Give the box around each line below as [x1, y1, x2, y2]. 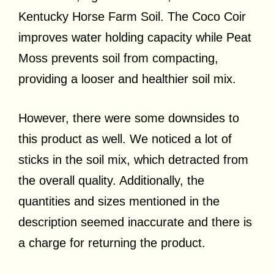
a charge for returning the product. [18, 235, 206, 250]
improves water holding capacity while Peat [18, 30, 251, 44]
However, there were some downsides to [18, 111, 239, 125]
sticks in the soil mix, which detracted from [18, 152, 248, 166]
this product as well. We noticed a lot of [18, 131, 232, 146]
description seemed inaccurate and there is [18, 215, 252, 229]
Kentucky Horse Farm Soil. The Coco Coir [18, 9, 246, 23]
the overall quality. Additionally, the [18, 173, 204, 187]
